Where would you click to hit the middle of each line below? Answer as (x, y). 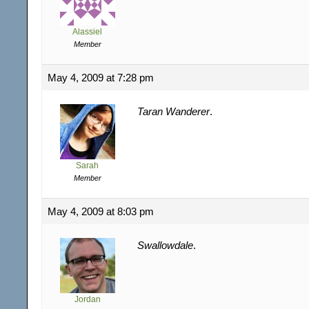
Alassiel (87, 31)
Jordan (87, 299)
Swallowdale (165, 245)
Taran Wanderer (173, 111)
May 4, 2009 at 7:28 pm (101, 77)
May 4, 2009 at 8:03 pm (101, 211)
